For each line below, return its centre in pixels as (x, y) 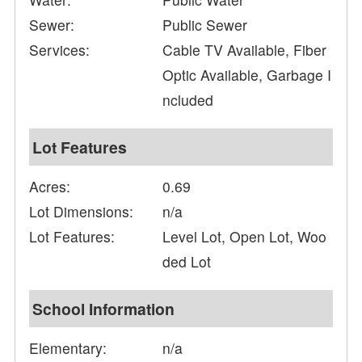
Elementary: (68, 348)
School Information (104, 309)
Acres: (50, 187)
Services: (60, 50)
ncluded (188, 100)
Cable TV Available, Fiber (245, 50)
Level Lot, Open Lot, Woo (245, 237)
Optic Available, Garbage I (247, 75)
